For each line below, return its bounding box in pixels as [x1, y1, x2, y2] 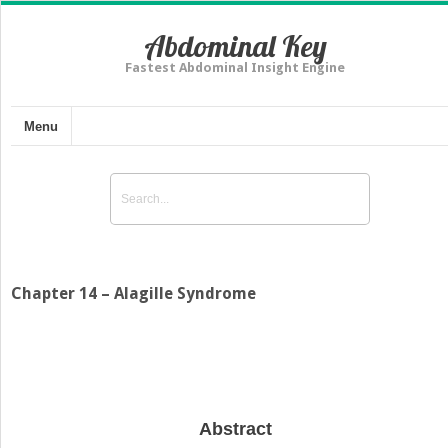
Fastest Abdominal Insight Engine [125, 60, 345, 75]
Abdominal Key [143, 27, 327, 65]
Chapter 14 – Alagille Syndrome [11, 283, 256, 303]
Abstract [198, 419, 272, 440]
